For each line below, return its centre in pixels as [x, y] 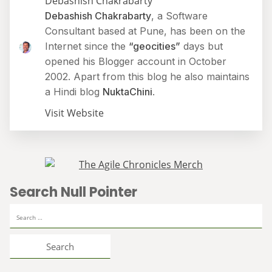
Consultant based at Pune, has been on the [145, 31]
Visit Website [74, 113]
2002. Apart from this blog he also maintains [147, 76]
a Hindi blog [73, 92]
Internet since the [87, 46]
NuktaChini [127, 92]
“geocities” [154, 46]
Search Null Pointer [73, 192]
